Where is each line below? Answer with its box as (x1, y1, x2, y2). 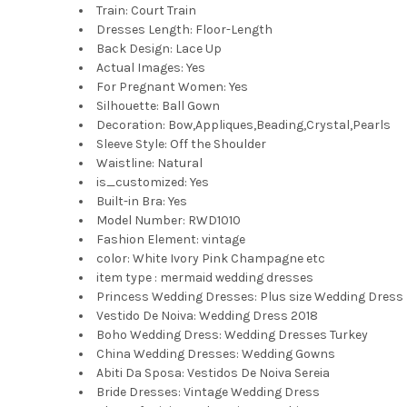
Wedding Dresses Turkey (223, 326, 368, 342)
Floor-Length (194, 21, 273, 37)
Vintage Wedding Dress (183, 383, 320, 400)
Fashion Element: (95, 231, 199, 247)
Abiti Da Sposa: (95, 364, 184, 381)
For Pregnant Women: (95, 78, 226, 94)
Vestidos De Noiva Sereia (186, 364, 330, 381)
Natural (156, 154, 203, 171)
